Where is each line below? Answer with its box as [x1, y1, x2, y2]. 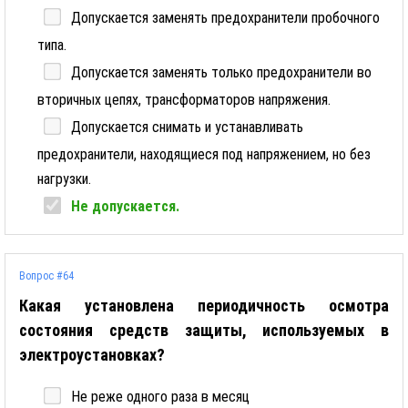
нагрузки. [37, 170, 91, 188]
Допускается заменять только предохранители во [71, 64, 372, 81]
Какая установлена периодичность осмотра [19, 296, 389, 315]
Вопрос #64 [19, 270, 74, 282]
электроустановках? [19, 345, 165, 364]
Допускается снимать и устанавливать [71, 118, 303, 136]
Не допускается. [71, 198, 179, 215]
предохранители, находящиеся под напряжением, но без [37, 146, 371, 163]
